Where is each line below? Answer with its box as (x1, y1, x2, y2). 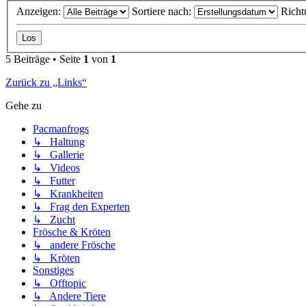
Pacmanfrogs (33, 122, 89, 135)
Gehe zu (5, 99, 42, 111)
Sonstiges (33, 264, 74, 276)
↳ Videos (33, 161, 80, 173)
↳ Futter (33, 174, 75, 186)
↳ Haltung (33, 135, 85, 148)
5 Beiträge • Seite (5, 53, 83, 65)
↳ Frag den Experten (33, 200, 130, 212)
